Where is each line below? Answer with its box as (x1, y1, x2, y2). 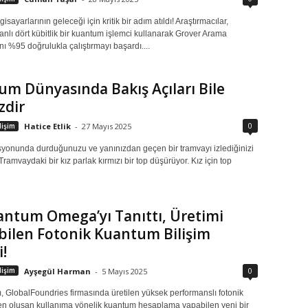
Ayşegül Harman (23, 265, 91, 276)
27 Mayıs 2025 (81, 120, 131, 131)
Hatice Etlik (23, 120, 71, 131)
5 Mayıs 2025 (101, 265, 147, 276)
